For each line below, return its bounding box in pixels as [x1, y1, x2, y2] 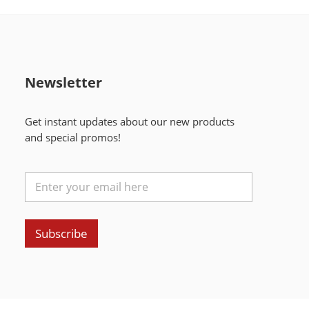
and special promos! [24, 130, 121, 144]
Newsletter [24, 72, 102, 92]
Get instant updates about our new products [24, 114, 235, 128]
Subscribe [34, 225, 88, 241]
